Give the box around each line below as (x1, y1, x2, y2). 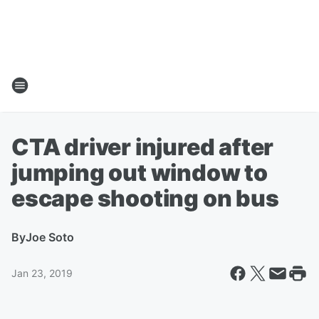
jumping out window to (11, 159, 268, 187)
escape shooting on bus (11, 184, 279, 212)
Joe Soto (26, 230, 74, 244)
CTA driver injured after (11, 133, 274, 161)
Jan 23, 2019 (11, 267, 73, 279)
